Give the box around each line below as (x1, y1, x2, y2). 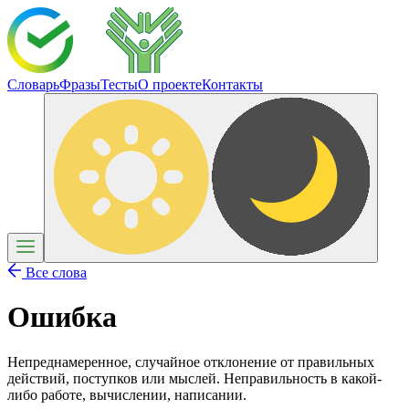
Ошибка (7, 300, 117, 334)
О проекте (138, 77, 202, 92)
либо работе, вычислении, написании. (7, 386, 246, 403)
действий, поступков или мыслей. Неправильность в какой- (7, 370, 382, 386)
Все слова (22, 265, 87, 280)
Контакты (202, 77, 263, 92)
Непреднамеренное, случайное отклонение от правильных (7, 353, 374, 370)
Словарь (7, 77, 59, 92)
